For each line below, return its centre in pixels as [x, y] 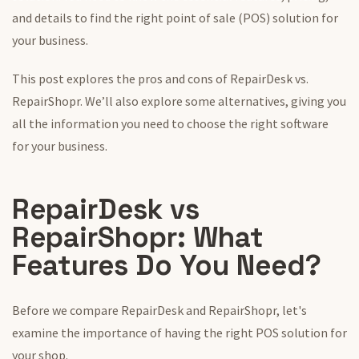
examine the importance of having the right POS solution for [179, 333]
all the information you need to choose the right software [170, 124]
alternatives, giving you [281, 101]
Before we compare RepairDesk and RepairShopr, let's [159, 311]
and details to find [63, 18]
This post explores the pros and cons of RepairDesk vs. [160, 79]
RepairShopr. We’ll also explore [99, 101]
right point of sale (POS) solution [227, 18]
